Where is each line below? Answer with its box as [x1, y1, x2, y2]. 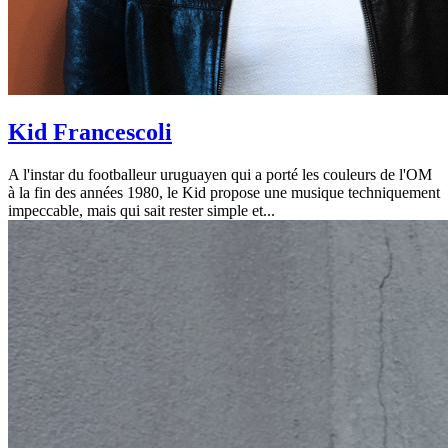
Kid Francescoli [8, 119, 172, 146]
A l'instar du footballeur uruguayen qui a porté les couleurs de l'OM [8, 166, 432, 184]
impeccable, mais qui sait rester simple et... [8, 202, 275, 220]
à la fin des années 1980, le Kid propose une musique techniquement [8, 184, 440, 202]
